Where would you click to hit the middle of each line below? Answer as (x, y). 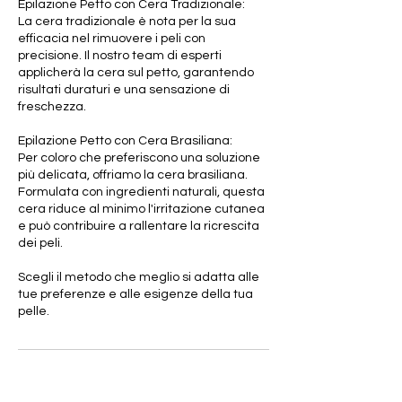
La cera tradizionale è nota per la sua (127, 21)
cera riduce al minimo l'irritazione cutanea (141, 209)
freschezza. (52, 106)
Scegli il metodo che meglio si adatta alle (139, 277)
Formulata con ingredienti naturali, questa (141, 192)
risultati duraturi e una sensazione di (124, 89)
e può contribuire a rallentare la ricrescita (139, 226)
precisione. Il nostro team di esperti (120, 55)
